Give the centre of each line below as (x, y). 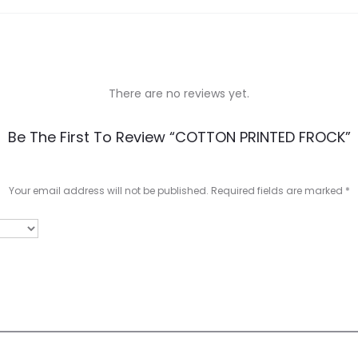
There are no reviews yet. (179, 93)
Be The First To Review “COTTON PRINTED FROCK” (179, 137)
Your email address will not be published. (108, 190)
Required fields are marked (278, 190)
